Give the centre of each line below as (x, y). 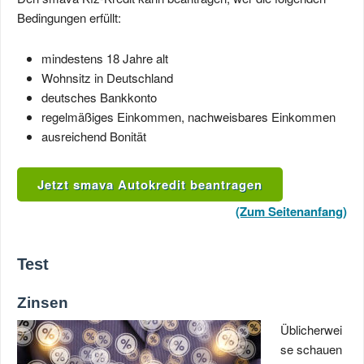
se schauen (311, 349)
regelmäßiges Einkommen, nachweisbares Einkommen (188, 117)
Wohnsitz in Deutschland (107, 78)
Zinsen (43, 303)
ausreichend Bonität (94, 136)
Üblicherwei (311, 329)
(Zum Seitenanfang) (291, 211)
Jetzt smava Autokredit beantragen (150, 184)
